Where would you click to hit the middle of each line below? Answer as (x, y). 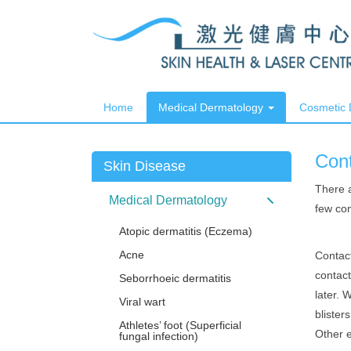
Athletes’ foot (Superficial (180, 325)
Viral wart (142, 302)
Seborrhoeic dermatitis (175, 278)
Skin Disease (145, 166)
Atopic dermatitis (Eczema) (186, 231)
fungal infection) (159, 336)
